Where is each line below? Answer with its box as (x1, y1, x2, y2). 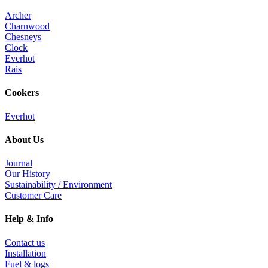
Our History (5, 169, 50, 179)
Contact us (5, 237, 45, 248)
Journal (5, 158, 32, 169)
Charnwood (5, 21, 50, 32)
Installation (5, 248, 46, 258)
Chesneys (5, 32, 41, 42)
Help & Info (5, 214, 53, 224)
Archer (5, 10, 31, 21)
